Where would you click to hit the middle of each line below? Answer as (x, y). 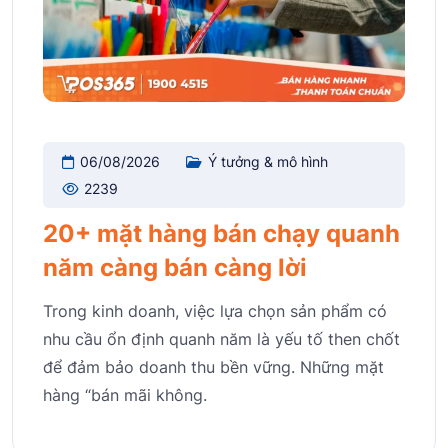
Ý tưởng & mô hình (268, 162)
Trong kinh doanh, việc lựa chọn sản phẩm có (215, 310)
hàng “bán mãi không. (125, 394)
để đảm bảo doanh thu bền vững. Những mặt (213, 366)
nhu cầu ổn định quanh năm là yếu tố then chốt (221, 338)
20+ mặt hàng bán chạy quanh (221, 233)
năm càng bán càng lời (175, 267)
